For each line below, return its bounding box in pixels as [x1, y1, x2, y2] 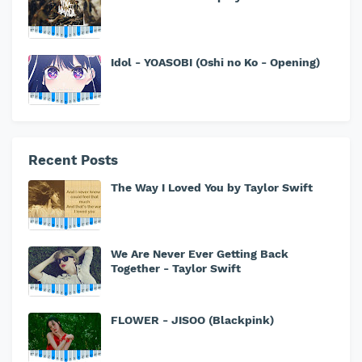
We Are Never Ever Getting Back [111, 247, 288, 260]
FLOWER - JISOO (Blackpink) [111, 314, 274, 326]
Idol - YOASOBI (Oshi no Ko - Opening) [111, 56, 320, 69]
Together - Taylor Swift [111, 262, 241, 275]
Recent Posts [28, 152, 118, 168]
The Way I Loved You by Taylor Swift [111, 181, 313, 194]
